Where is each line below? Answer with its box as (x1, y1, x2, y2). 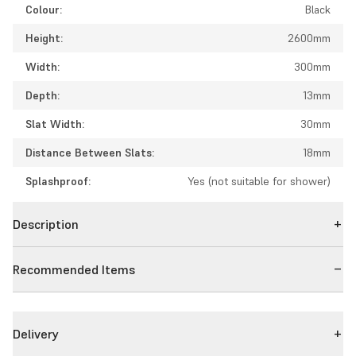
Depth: (25, 87, 60, 103)
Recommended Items (13, 261, 135, 277)
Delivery (13, 325, 59, 342)
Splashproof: (25, 173, 91, 188)
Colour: (25, 2, 62, 17)
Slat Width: (25, 116, 84, 131)
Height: (25, 30, 63, 45)
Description (13, 215, 79, 232)
